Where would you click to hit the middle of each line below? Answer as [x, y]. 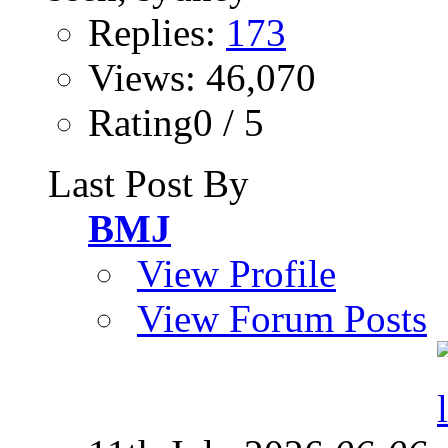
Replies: [157, 32]
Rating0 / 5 [176, 122]
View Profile [236, 273]
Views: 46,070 [202, 77]
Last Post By [148, 183]
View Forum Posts [282, 318]
